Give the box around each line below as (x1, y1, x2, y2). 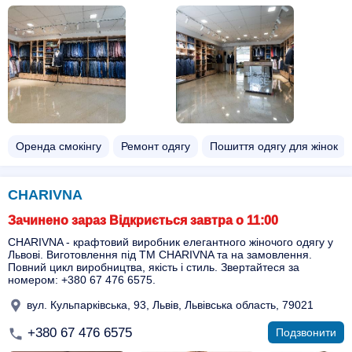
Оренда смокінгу (16, 140, 101, 152)
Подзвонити (276, 326, 336, 339)
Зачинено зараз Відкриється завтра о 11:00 (8, 214, 278, 227)
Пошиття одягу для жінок (210, 140, 338, 152)
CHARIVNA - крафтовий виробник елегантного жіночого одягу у (8, 236, 333, 248)
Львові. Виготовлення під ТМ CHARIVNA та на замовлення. (8, 248, 312, 261)
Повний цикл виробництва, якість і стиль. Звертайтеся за (8, 261, 299, 273)
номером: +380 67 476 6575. (8, 273, 156, 286)
